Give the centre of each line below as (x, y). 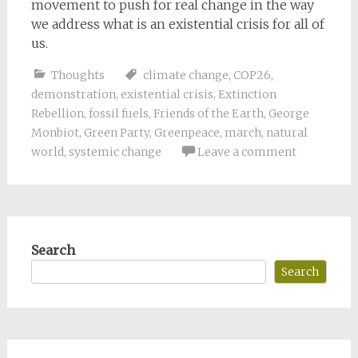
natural (286, 132)
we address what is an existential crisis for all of (177, 24)
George (288, 113)
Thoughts (78, 75)
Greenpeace (187, 132)
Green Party (116, 132)
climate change (185, 75)
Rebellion (57, 113)
